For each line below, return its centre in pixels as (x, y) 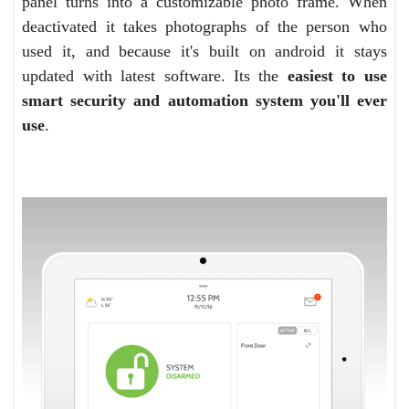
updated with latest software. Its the (155, 76)
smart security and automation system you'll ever (204, 101)
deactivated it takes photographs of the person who (204, 27)
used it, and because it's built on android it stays (204, 52)
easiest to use (337, 76)
